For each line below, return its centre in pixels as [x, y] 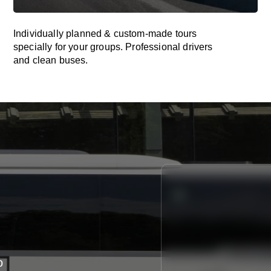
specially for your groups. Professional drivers [113, 47]
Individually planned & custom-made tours [105, 34]
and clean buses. [51, 60]
